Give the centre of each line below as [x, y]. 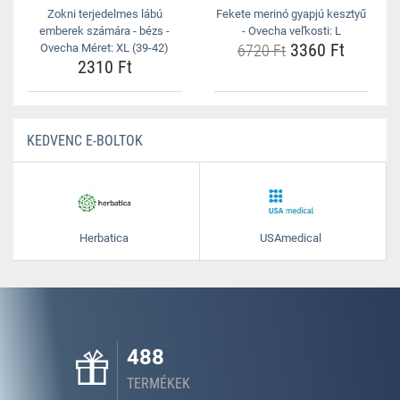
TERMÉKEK [158, 383]
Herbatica [104, 238]
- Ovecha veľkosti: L [291, 31]
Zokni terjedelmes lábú [104, 14]
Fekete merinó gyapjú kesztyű [291, 14]
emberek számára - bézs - [104, 31]
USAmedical [291, 238]
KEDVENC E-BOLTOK [85, 141]
